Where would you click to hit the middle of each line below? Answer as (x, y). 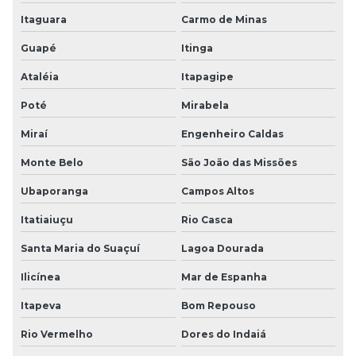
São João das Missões (239, 162)
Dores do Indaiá (223, 334)
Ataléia (40, 76)
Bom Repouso (218, 305)
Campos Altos (217, 191)
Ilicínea (41, 277)
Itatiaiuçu (47, 219)
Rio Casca (207, 219)
